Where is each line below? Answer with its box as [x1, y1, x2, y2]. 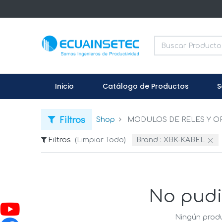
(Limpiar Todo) [74, 136, 126, 144]
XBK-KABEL [164, 136, 205, 144]
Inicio [55, 81, 74, 91]
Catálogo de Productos [102, 81, 189, 91]
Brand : [136, 136, 162, 144]
